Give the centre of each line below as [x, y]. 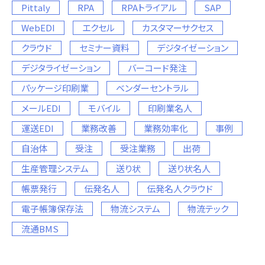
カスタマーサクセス [178, 27]
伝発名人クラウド [180, 188]
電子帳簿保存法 [52, 208]
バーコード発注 [157, 67]
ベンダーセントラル [152, 88]
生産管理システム [55, 168]
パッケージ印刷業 [55, 88]
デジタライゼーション [61, 67]
